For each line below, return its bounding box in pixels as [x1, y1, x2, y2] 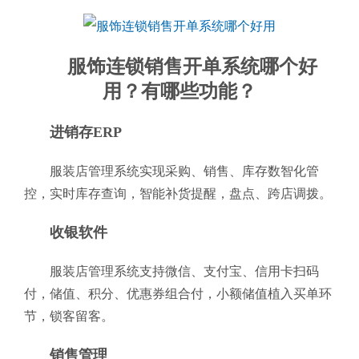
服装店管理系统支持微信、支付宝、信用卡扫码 [50, 264, 319, 278]
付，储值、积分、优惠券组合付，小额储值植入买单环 [24, 287, 332, 301]
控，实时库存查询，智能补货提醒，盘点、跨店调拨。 [24, 187, 332, 200]
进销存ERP [50, 124, 122, 140]
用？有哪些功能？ [103, 81, 256, 102]
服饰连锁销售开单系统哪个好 [67, 56, 317, 77]
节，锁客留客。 [24, 309, 114, 323]
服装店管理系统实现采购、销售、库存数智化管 [50, 164, 319, 178]
